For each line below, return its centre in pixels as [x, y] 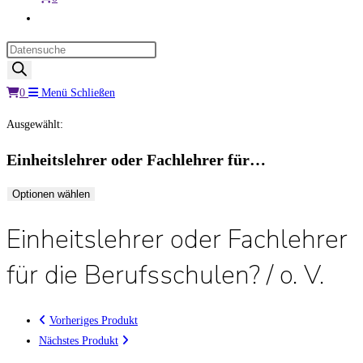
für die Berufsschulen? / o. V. [165, 275]
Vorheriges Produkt [94, 321]
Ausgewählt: [35, 124]
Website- [58, 17]
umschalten [64, 58]
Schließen [93, 93]
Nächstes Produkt [79, 341]
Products [26, 49]
